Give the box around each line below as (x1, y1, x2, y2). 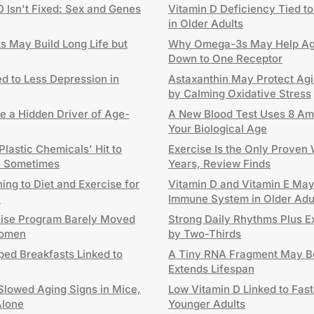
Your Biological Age (168, 122, 267, 135)
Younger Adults (168, 297, 245, 310)
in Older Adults (168, 17, 243, 30)
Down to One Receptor (168, 52, 282, 65)
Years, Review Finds (168, 157, 271, 170)
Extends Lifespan (168, 262, 254, 275)
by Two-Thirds (168, 227, 241, 240)
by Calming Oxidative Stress (168, 87, 311, 100)
